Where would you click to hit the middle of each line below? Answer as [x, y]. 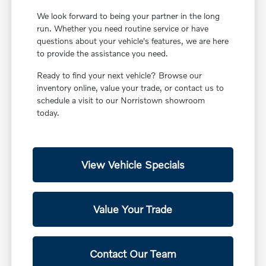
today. [48, 113]
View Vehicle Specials [133, 165]
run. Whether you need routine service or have [123, 28]
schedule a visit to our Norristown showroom [121, 100]
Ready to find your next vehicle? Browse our [120, 75]
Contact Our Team [133, 254]
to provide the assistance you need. [103, 53]
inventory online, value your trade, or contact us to [131, 88]
